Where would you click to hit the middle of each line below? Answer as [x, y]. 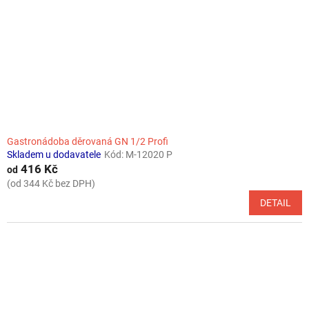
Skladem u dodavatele [54, 154]
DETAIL [276, 202]
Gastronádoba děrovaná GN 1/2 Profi [88, 141]
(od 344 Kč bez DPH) [51, 183]
